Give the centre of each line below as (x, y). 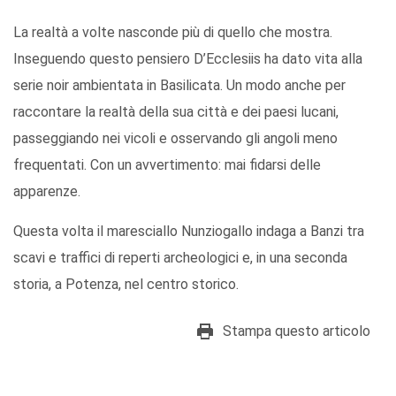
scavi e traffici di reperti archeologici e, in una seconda (180, 257)
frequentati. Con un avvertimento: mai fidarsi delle (167, 164)
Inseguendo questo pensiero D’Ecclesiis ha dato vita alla (188, 58)
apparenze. (47, 191)
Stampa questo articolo (297, 331)
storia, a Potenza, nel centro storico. (126, 284)
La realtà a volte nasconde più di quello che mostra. (173, 32)
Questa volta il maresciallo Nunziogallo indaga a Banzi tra (189, 231)
